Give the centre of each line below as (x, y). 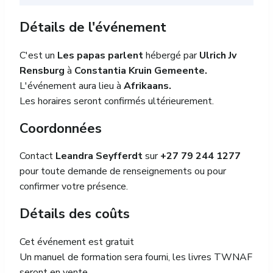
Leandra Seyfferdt (99, 156)
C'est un (38, 55)
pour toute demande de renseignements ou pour (123, 171)
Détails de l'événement (93, 27)
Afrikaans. (146, 86)
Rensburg (43, 70)
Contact (37, 156)
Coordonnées (61, 128)
